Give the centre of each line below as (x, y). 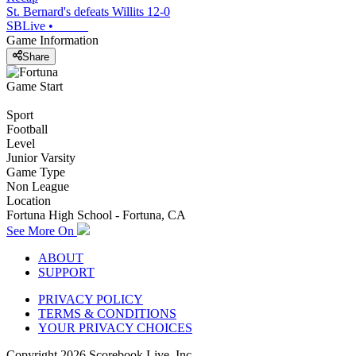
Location (29, 200)
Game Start (35, 86)
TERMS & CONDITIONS (107, 313)
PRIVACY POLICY (91, 299)
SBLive (26, 26)
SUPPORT (66, 272)
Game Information (52, 41)
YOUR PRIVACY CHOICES (115, 327)
